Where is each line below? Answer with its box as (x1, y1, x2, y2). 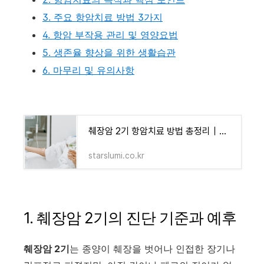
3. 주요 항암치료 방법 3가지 (42, 11, 163, 23)
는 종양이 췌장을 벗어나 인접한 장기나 (70, 242, 235, 255)
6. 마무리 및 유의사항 (42, 64, 134, 76)
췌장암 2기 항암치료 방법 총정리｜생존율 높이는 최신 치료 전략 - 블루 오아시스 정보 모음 (219, 125, 226, 137)
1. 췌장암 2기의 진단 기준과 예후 (24, 208, 236, 227)
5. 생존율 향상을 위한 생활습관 (42, 46, 176, 58)
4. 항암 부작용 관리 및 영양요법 (42, 28, 178, 41)
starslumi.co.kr (88, 150, 144, 160)
